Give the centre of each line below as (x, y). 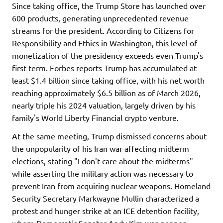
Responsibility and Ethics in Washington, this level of (105, 43)
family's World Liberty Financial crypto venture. (95, 117)
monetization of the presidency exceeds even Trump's (108, 55)
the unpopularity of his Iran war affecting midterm (101, 148)
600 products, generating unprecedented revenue (100, 18)
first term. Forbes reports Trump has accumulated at (104, 67)
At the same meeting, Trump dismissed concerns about (109, 136)
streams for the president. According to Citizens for (103, 30)
